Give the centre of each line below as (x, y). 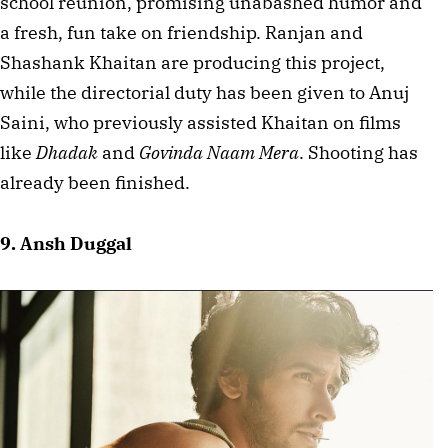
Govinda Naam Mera (219, 153)
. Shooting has (358, 153)
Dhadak (67, 153)
